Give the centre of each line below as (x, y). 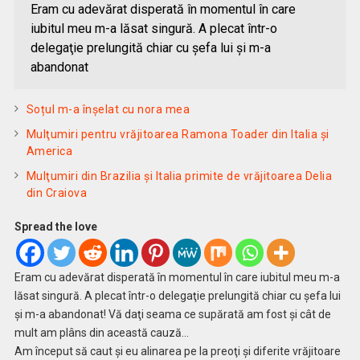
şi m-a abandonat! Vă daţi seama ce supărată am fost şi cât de (172, 314)
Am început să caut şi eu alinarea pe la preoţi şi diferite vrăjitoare (177, 351)
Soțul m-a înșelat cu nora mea (108, 109)
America (49, 151)
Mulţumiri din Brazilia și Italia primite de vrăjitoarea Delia (179, 176)
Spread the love (55, 227)
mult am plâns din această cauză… (101, 333)
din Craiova (57, 193)
